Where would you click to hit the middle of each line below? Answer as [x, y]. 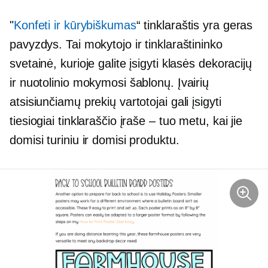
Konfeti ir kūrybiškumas [75, 25]
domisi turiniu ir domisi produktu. [95, 140]
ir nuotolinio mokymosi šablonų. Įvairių [109, 82]
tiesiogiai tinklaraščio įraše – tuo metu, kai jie [126, 121]
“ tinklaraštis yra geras [194, 25]
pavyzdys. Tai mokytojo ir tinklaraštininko [116, 44]
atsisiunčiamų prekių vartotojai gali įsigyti [115, 101]
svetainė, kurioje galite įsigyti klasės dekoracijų [131, 63]
